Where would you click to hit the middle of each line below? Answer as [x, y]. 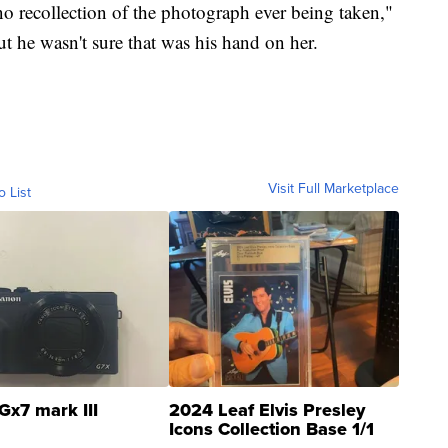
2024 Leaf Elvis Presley [267, 410]
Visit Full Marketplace [333, 189]
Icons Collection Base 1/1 [271, 429]
